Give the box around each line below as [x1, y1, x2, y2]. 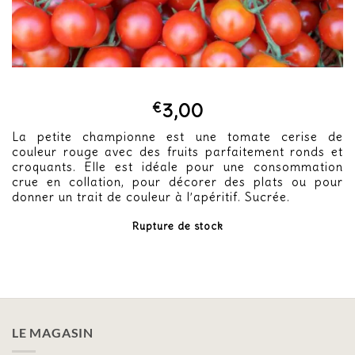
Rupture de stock [132, 219, 223, 233]
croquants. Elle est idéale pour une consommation [12, 158, 343, 174]
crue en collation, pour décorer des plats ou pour [12, 174, 343, 189]
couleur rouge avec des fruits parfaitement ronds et [12, 143, 343, 159]
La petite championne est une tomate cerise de [12, 128, 343, 144]
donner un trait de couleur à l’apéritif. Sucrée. [12, 189, 290, 204]
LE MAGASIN [12, 324, 94, 340]
